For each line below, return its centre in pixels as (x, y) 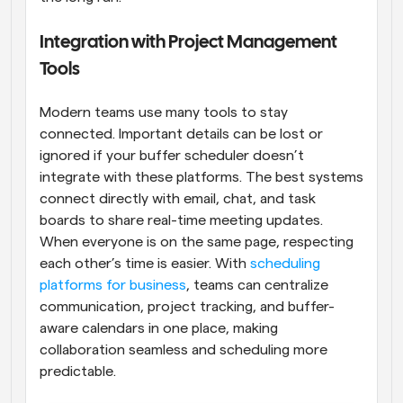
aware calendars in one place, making (159, 328)
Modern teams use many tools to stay (164, 112)
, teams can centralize (257, 285)
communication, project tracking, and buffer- (187, 306)
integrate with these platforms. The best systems (201, 177)
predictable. (78, 371)
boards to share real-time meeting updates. (181, 220)
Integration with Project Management (188, 42)
